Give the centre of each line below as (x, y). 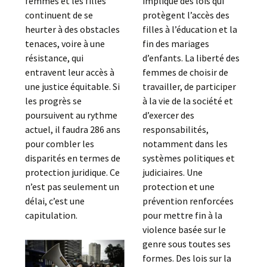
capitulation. (52, 215)
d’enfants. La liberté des (191, 58)
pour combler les (60, 144)
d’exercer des (168, 115)
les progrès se (54, 101)
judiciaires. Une (172, 172)
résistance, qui (55, 58)
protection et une (178, 187)
